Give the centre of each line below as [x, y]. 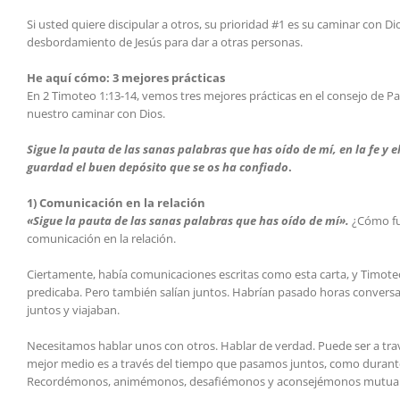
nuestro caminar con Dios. [96, 114]
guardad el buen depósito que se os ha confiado [158, 167]
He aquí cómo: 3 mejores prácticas [126, 78]
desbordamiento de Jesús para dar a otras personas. [165, 42]
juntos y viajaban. [73, 310]
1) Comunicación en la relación [116, 203]
